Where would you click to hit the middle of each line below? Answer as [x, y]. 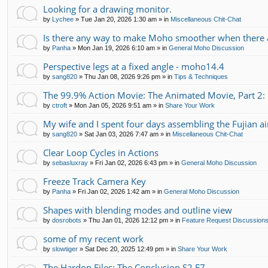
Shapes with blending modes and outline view [138, 210]
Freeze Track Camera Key [95, 182]
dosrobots [67, 220]
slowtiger [65, 249]
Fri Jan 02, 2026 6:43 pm [131, 163]
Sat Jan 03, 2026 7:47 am [121, 134]
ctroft [60, 106]
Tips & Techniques [201, 77]
